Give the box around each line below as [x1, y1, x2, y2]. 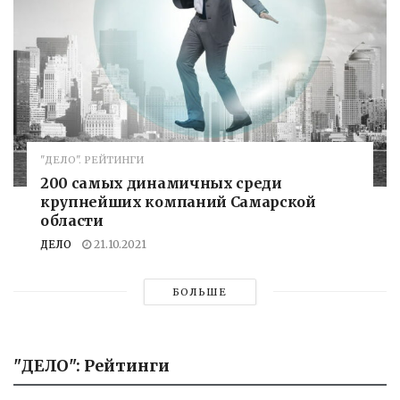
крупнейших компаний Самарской [40, 192, 316, 211]
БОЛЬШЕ [172, 285, 228, 298]
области [40, 211, 104, 229]
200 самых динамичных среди [40, 173, 282, 192]
